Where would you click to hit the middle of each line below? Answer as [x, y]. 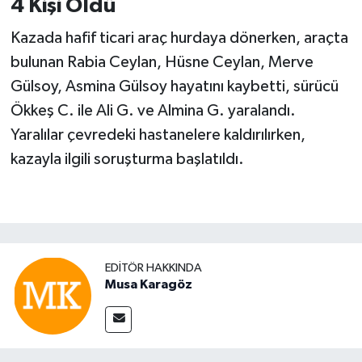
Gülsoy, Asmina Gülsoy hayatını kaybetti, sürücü [174, 86]
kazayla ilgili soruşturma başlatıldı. [127, 159]
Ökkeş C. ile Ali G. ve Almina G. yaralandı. [153, 110]
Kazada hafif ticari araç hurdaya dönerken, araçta [179, 38]
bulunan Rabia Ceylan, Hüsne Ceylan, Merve [162, 62]
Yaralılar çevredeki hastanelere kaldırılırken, [158, 135]
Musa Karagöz [149, 284]
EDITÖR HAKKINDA [154, 267]
